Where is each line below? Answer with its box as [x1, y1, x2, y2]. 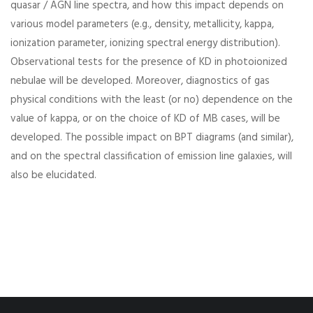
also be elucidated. [10, 167, 96, 184]
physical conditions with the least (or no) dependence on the [10, 92, 293, 108]
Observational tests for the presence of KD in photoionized [10, 54, 287, 71]
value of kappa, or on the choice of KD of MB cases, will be [10, 110, 280, 127]
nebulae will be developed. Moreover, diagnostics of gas [10, 73, 270, 89]
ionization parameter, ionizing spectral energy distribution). [10, 35, 280, 52]
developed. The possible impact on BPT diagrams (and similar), [10, 129, 293, 146]
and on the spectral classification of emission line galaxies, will [10, 148, 292, 165]
